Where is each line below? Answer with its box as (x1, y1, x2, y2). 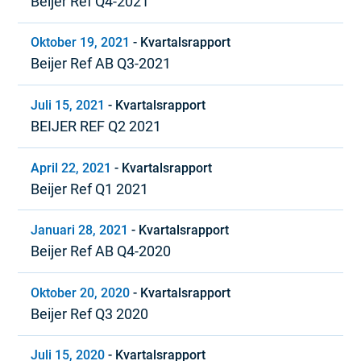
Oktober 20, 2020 (31, 284, 131, 301)
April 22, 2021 (31, 160, 112, 176)
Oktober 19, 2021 (31, 35, 131, 51)
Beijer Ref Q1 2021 (31, 180, 149, 197)
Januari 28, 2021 (31, 222, 129, 239)
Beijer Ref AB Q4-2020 (31, 243, 172, 260)
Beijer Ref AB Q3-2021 (31, 55, 172, 73)
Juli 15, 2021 (31, 97, 106, 113)
